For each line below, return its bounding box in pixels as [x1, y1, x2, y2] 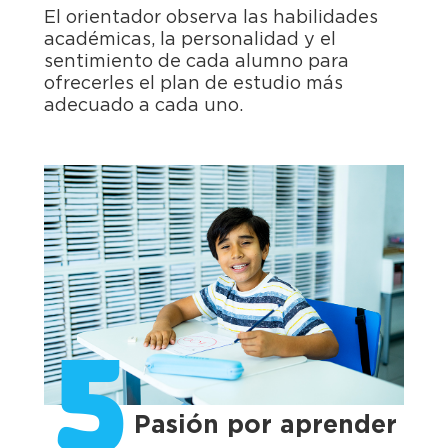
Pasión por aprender [134, 413, 397, 439]
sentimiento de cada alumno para [44, 53, 349, 72]
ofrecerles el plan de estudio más [44, 75, 343, 94]
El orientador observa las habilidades [44, 9, 378, 28]
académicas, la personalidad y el [44, 31, 336, 50]
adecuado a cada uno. [44, 97, 243, 116]
